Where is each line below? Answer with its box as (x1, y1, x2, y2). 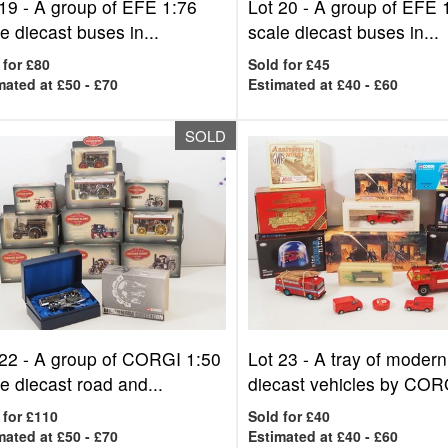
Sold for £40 (248, 406, 331, 426)
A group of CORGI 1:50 (33, 346, 221, 371)
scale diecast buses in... (248, 19, 440, 44)
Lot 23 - (248, 346, 315, 371)
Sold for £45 (248, 54, 331, 74)
